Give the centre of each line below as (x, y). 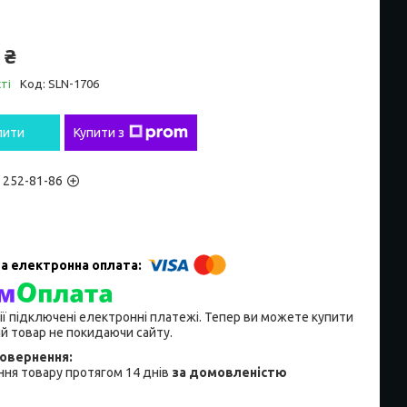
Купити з (99, 133)
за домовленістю (229, 372)
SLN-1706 (74, 84)
